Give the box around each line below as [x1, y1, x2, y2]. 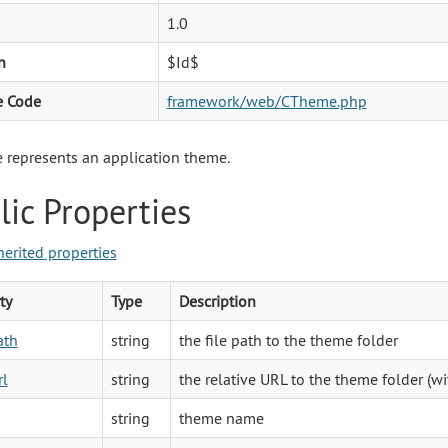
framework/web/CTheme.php [166, 90, 367, 111]
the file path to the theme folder [178, 329, 398, 350]
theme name [178, 407, 264, 428]
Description [178, 290, 256, 311]
